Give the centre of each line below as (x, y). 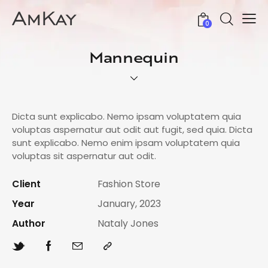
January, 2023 (129, 204)
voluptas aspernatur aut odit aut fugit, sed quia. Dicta (132, 130)
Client (26, 184)
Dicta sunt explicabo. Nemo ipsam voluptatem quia (127, 117)
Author (29, 224)
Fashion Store (129, 184)
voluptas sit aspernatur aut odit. (84, 156)
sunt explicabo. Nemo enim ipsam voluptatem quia (126, 143)
